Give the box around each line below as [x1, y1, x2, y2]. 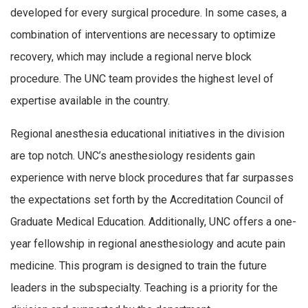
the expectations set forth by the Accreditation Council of [10, 192, 284, 206]
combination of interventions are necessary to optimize [10, 28, 276, 42]
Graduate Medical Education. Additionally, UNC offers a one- [10, 214, 296, 228]
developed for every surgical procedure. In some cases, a [10, 6, 287, 20]
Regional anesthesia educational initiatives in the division [10, 126, 285, 140]
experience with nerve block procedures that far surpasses [10, 170, 294, 184]
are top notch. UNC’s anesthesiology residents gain [10, 148, 255, 162]
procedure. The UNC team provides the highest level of [10, 72, 274, 86]
